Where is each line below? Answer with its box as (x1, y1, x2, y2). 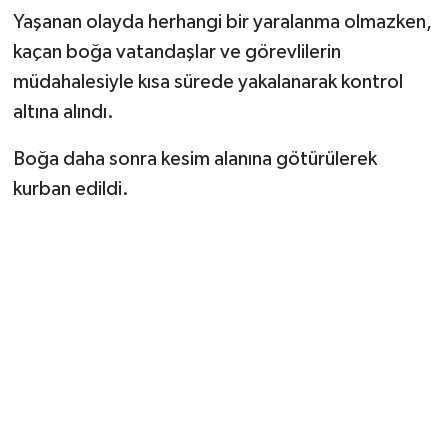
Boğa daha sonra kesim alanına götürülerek (12, 148, 377, 169)
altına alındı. (12, 101, 114, 122)
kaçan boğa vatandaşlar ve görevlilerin (12, 41, 341, 62)
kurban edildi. (12, 178, 129, 199)
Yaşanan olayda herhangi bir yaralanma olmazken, (12, 11, 432, 32)
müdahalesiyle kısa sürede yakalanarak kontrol (12, 71, 403, 92)
